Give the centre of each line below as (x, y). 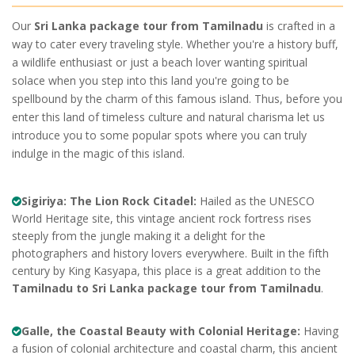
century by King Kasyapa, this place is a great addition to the (166, 270)
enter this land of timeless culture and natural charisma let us (168, 116)
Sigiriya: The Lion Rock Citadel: (109, 200)
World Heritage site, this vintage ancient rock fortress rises (162, 218)
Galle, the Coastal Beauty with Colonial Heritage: (161, 330)
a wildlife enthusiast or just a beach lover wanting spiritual (160, 62)
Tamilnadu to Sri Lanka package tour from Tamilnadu (166, 288)
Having (319, 330)
